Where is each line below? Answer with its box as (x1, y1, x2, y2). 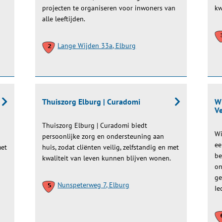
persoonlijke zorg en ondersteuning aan (42, 132, 165, 141)
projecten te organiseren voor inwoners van (42, 3, 176, 12)
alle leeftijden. (42, 14, 86, 23)
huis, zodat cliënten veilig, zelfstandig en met (42, 143, 179, 152)
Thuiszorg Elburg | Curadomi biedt (42, 121, 148, 130)
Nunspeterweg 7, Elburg (57, 180, 130, 189)
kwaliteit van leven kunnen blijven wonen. (42, 154, 171, 163)
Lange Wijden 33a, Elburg (57, 41, 136, 50)
